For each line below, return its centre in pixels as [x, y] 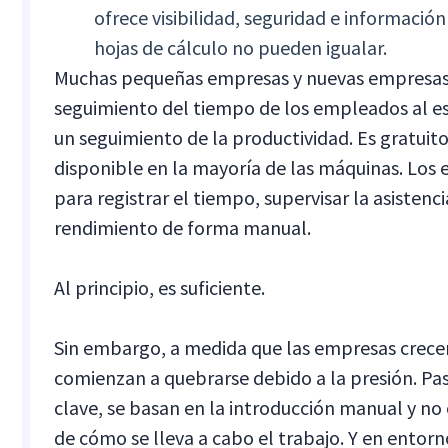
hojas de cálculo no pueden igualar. [241, 48]
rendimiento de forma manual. [183, 228]
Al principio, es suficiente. [160, 288]
